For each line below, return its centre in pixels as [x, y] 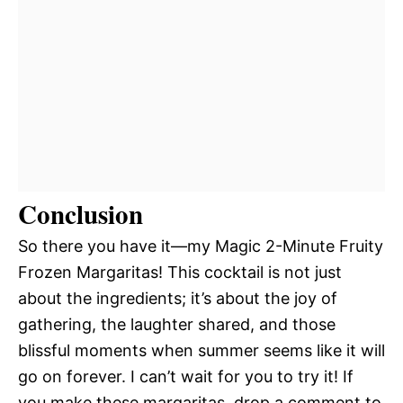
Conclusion [81, 214]
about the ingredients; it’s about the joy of [178, 298]
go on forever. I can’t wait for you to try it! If [186, 376]
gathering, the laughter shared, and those [177, 324]
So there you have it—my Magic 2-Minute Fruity [201, 246]
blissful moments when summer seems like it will [201, 350]
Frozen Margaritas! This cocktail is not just [180, 272]
